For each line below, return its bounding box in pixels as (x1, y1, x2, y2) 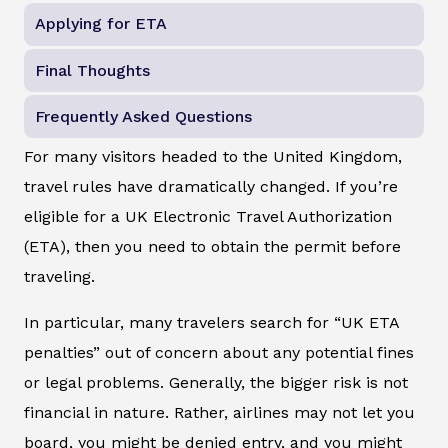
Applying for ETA (35, 14, 168, 34)
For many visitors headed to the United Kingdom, (24, 146, 402, 166)
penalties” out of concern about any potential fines (24, 342, 414, 362)
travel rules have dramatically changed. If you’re (24, 176, 398, 196)
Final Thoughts (35, 60, 151, 80)
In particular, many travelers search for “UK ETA (24, 312, 399, 332)
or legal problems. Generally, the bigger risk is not (24, 372, 408, 392)
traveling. (24, 266, 95, 286)
